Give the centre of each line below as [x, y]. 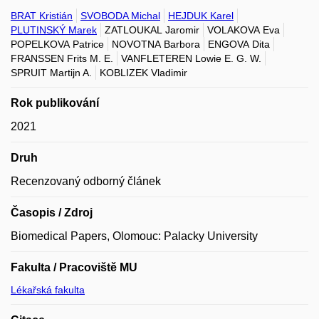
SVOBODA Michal [120, 15]
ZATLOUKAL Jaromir [152, 30]
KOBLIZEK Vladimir [143, 72]
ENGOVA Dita [239, 44]
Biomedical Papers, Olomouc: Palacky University [134, 236]
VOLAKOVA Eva [244, 30]
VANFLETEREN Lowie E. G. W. [191, 58]
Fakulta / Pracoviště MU [74, 267]
